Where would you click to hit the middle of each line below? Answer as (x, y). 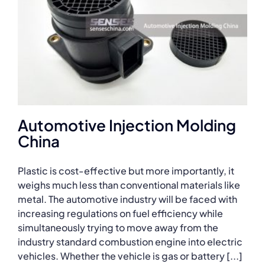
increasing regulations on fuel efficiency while (120, 213)
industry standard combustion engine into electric (130, 241)
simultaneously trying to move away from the (118, 227)
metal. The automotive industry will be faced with (127, 199)
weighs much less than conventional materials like (129, 185)
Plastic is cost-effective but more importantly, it (126, 170)
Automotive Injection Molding (127, 125)
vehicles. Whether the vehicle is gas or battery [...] (130, 256)
